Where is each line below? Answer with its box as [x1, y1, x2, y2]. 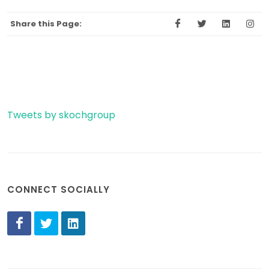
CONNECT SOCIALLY [7, 183, 110, 196]
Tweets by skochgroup [7, 107, 115, 122]
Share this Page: [10, 17, 82, 29]
